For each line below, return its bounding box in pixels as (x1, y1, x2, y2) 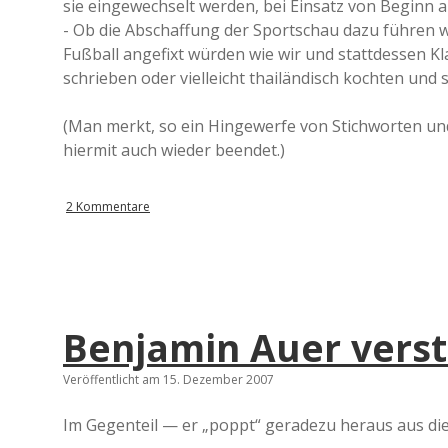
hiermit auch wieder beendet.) (63, 139, 285, 161)
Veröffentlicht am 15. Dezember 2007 (63, 371, 274, 388)
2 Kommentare (66, 198, 150, 215)
